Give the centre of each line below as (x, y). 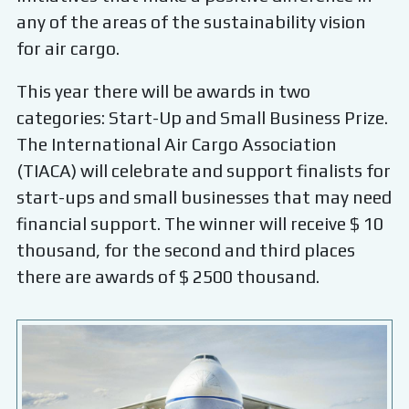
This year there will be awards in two (163, 91)
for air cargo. (68, 48)
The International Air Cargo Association (176, 144)
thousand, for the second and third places (185, 250)
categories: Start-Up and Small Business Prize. (202, 117)
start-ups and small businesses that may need (204, 197)
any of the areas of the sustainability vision (191, 21)
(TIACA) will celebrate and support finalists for (203, 170)
